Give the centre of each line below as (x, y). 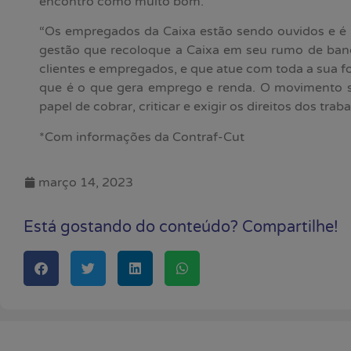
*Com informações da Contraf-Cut (142, 137)
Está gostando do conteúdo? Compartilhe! (181, 228)
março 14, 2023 (86, 183)
